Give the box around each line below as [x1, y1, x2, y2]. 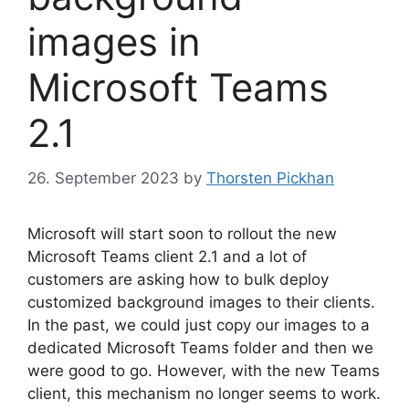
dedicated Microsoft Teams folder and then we [27, 338, 373, 357]
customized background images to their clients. [27, 292, 375, 311]
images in [27, 18, 201, 66]
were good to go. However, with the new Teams [27, 361, 380, 380]
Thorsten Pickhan [206, 168, 334, 187]
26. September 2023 [27, 168, 179, 187]
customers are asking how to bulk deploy [27, 269, 329, 288]
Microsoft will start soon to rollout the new [27, 224, 337, 243]
